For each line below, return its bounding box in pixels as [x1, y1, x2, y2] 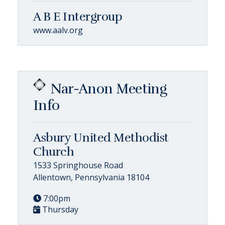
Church [33, 144, 74, 159]
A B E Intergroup [33, 9, 123, 24]
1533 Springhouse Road [33, 159, 123, 171]
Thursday [40, 203, 78, 215]
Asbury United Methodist [33, 130, 169, 145]
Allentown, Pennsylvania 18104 [33, 171, 149, 183]
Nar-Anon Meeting [51, 80, 167, 97]
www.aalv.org [33, 24, 83, 36]
